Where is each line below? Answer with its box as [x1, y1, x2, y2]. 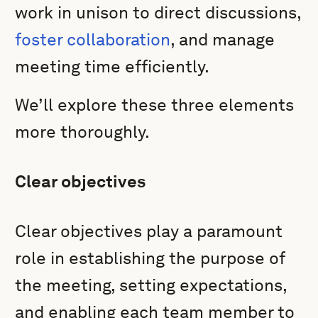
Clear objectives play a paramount [15, 221, 283, 241]
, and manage [170, 29, 275, 50]
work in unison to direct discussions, [15, 2, 302, 23]
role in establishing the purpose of [15, 248, 285, 268]
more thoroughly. [15, 121, 150, 142]
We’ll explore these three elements [15, 94, 295, 115]
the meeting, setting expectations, [15, 275, 287, 295]
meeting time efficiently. [15, 56, 210, 77]
